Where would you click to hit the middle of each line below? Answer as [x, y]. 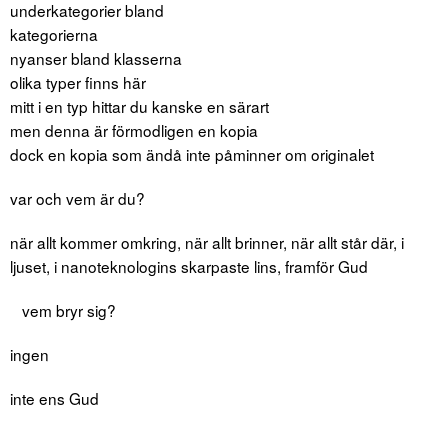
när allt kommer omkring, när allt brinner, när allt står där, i [207, 242]
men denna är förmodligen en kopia [134, 130]
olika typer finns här [78, 82]
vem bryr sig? [63, 310]
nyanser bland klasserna [96, 58]
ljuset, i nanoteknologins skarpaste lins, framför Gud [189, 266]
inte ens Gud [54, 398]
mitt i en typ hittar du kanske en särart [139, 106]
